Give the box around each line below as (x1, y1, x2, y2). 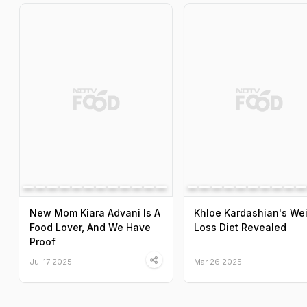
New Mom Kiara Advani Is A (29, 206, 160, 219)
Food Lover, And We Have (29, 221, 151, 233)
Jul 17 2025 (29, 256, 72, 267)
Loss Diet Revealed (193, 221, 286, 233)
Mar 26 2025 (193, 256, 242, 267)
